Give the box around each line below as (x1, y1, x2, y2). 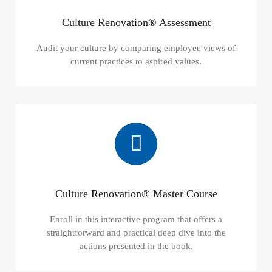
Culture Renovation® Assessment (61, 16, 211, 29)
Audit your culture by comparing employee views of (36, 42, 236, 53)
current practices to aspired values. (70, 56, 202, 66)
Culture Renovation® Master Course (55, 187, 217, 200)
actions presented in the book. (79, 240, 193, 251)
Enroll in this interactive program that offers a (50, 214, 222, 224)
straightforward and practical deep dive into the (46, 227, 226, 237)
